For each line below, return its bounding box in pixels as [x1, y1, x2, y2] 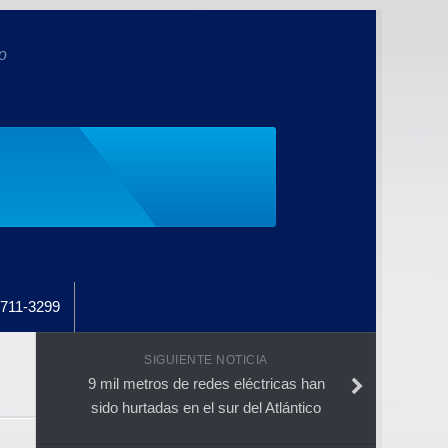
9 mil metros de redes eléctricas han [87, 374, 325, 392]
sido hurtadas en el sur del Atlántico [91, 398, 321, 416]
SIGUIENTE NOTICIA [144, 352, 268, 367]
